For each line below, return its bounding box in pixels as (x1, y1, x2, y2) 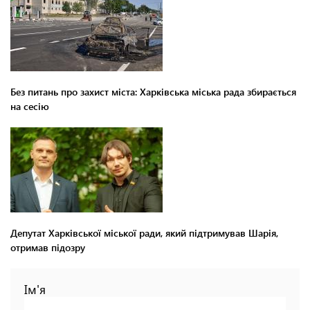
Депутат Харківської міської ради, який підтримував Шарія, (10, 226, 278, 239)
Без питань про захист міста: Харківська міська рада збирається (10, 84, 296, 98)
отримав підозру (10, 240, 85, 254)
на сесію (10, 99, 49, 113)
